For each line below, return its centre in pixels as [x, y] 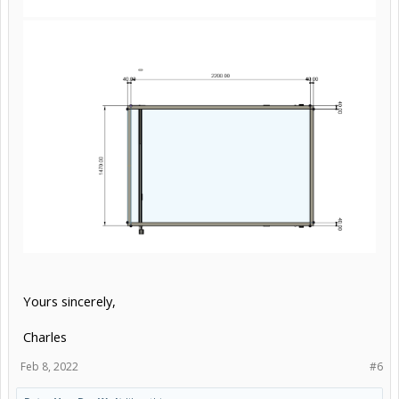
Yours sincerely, [69, 301]
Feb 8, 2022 [49, 366]
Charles [45, 336]
